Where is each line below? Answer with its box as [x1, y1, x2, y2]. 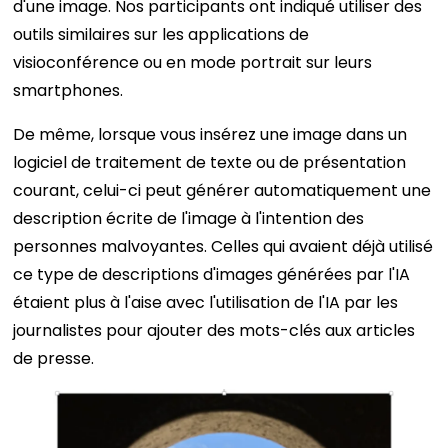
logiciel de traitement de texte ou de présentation [13, 150, 407, 174]
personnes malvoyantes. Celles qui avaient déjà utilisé [13, 234, 434, 258]
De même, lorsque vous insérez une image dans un [13, 122, 408, 146]
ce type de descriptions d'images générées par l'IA [13, 262, 411, 286]
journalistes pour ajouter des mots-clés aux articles [13, 318, 416, 342]
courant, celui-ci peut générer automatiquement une [13, 178, 432, 202]
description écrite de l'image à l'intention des [13, 206, 365, 230]
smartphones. [13, 78, 124, 102]
